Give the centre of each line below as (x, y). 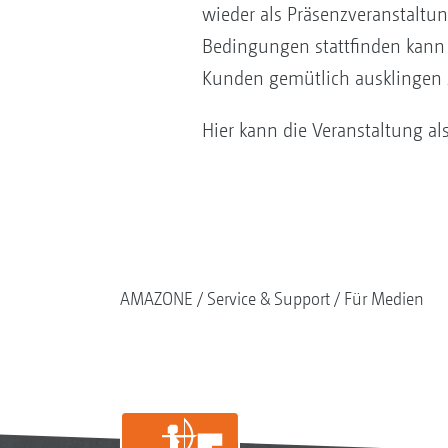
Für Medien (383, 298)
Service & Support (268, 298)
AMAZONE (156, 298)
